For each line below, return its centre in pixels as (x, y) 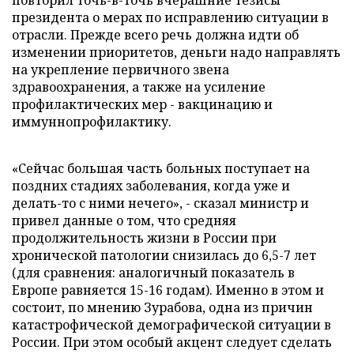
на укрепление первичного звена (121, 70)
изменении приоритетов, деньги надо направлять (176, 52)
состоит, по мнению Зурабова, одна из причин (162, 307)
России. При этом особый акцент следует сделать (172, 342)
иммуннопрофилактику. (92, 122)
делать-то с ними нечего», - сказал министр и (160, 203)
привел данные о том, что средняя (124, 220)
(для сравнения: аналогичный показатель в (153, 273)
